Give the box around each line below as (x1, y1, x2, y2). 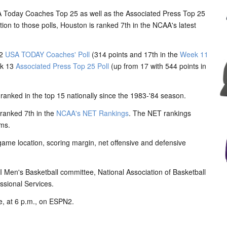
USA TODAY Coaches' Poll (5, 49, 90, 59)
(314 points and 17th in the (90, 49, 180, 59)
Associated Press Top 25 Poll (16, 61, 109, 71)
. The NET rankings (129, 108, 191, 118)
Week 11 (180, 49, 208, 59)
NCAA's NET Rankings (56, 108, 129, 118)
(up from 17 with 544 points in (109, 61, 206, 71)
